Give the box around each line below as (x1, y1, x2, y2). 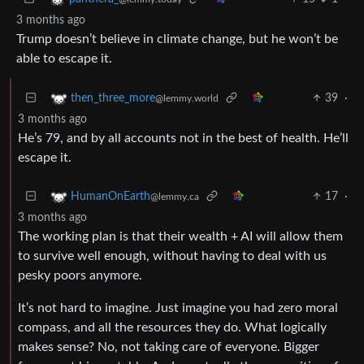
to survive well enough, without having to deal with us (18, 249, 327, 262)
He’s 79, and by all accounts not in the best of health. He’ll (18, 131, 349, 145)
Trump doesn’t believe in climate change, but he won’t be (16, 32, 338, 45)
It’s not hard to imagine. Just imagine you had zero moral (18, 301, 338, 314)
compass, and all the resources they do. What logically (18, 320, 327, 334)
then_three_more (71, 93, 155, 104)
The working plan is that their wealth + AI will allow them (18, 229, 343, 243)
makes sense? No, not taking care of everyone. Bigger (18, 340, 319, 353)
